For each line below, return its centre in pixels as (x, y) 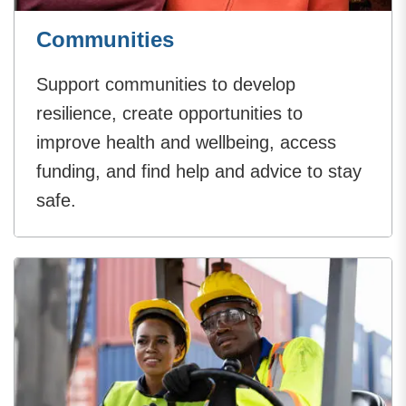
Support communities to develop (166, 85)
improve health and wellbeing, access (186, 143)
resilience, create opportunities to (169, 114)
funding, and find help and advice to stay (199, 172)
